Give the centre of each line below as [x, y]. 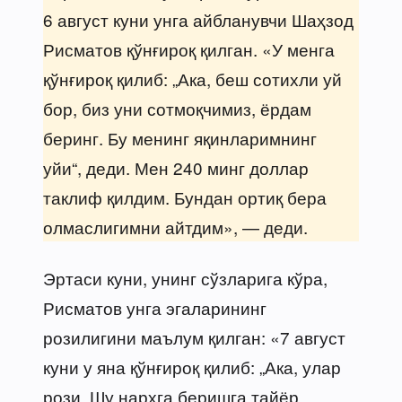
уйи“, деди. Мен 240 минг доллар [176, 167]
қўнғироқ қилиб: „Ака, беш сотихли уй [192, 78]
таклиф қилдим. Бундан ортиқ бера [185, 197]
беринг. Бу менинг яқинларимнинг [180, 137]
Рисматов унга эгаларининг [155, 307]
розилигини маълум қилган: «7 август [194, 336]
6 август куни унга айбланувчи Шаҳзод [198, 19]
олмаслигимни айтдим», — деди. [175, 226]
